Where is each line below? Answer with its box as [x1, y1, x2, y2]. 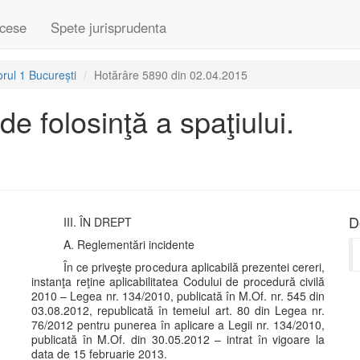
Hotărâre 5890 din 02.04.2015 [94, 67, 247, 83]
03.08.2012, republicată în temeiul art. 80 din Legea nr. [31, 302, 325, 318]
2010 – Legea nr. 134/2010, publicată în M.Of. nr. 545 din [31, 288, 325, 304]
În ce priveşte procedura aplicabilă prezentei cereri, [63, 259, 325, 275]
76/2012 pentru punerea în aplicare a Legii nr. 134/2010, [31, 317, 325, 333]
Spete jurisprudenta [51, 18, 166, 37]
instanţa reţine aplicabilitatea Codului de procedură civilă [31, 273, 325, 289]
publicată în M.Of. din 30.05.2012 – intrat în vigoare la [31, 331, 325, 347]
